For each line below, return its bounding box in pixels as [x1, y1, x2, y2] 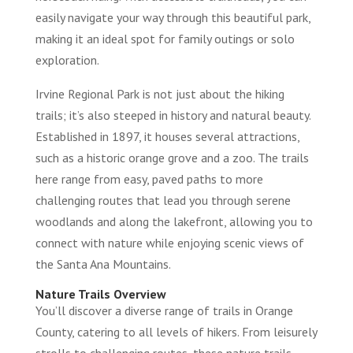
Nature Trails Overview [35, 286, 166, 303]
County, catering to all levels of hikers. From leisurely [35, 324, 317, 340]
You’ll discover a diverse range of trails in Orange [35, 303, 293, 319]
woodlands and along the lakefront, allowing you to [35, 214, 313, 230]
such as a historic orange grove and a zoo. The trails [35, 150, 309, 166]
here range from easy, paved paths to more [35, 171, 263, 188]
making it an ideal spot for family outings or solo [35, 31, 295, 47]
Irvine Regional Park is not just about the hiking [35, 86, 284, 102]
